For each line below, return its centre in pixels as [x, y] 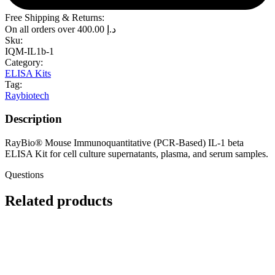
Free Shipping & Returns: [55, 17]
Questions [24, 174]
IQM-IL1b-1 [29, 51]
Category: [24, 62]
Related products [59, 200]
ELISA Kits [28, 73]
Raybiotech [27, 95]
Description [33, 119]
